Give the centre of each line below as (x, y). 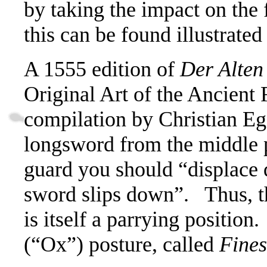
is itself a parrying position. (142, 219)
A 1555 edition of (102, 69)
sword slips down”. (106, 194)
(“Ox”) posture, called (122, 244)
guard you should (101, 169)
